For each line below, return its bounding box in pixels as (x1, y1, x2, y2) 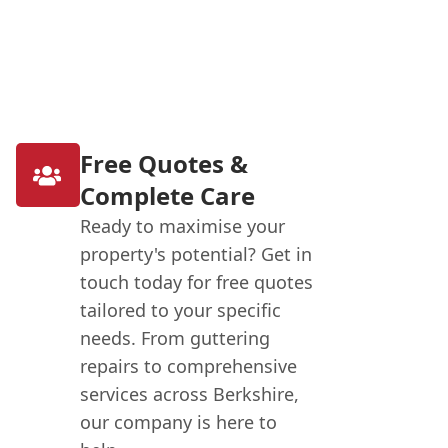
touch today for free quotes (79, 270, 313, 295)
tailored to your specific (79, 298, 281, 323)
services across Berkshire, (79, 382, 299, 407)
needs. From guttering (79, 326, 270, 351)
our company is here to (79, 410, 277, 435)
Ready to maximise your (79, 214, 285, 239)
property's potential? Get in (79, 242, 312, 267)
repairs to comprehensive (79, 354, 297, 379)
